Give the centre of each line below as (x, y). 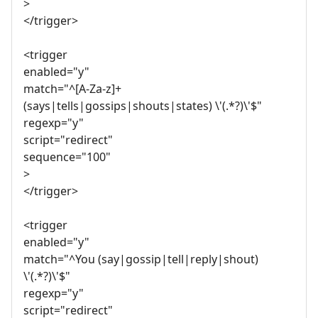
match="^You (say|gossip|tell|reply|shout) (141, 259)
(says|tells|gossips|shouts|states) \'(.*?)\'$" (143, 106)
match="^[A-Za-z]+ (72, 89)
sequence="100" (67, 157)
